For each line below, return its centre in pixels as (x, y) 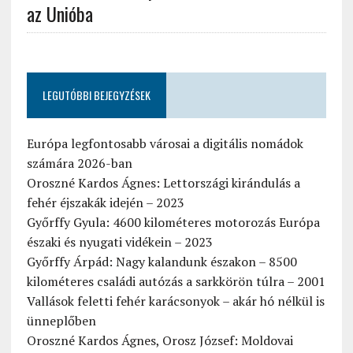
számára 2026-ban (79, 163)
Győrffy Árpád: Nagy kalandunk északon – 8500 (162, 261)
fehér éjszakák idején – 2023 (105, 202)
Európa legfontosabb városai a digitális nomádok (165, 143)
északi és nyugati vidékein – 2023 (119, 242)
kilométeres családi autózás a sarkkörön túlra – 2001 (176, 281)
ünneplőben (61, 320)
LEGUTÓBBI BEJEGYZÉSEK (96, 95)
